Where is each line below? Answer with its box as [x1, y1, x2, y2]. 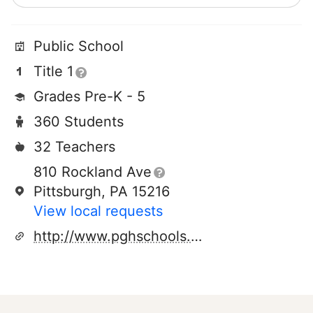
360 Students [34, 113, 124, 130]
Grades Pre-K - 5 [34, 88, 145, 105]
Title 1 [34, 63, 73, 80]
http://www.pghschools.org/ [191, 228, 202, 245]
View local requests [34, 203, 163, 219]
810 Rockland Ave [34, 163, 152, 180]
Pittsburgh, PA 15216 [34, 183, 170, 200]
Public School [34, 38, 124, 54]
